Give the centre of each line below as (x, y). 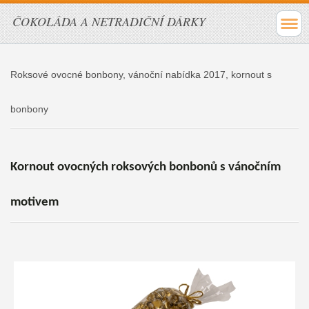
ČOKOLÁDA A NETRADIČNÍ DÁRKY (109, 21)
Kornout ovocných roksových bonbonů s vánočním (145, 167)
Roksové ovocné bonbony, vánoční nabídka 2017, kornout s (141, 74)
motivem (34, 202)
